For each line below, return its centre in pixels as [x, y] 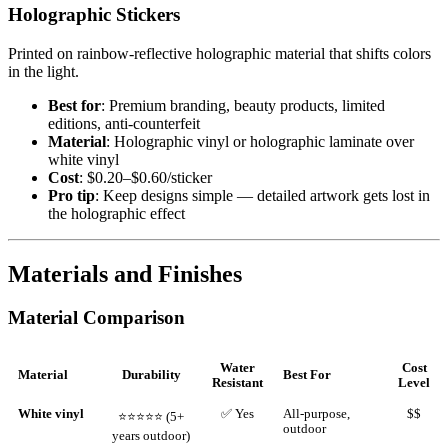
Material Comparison [96, 318]
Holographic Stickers [94, 14]
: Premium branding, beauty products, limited [243, 105]
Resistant [237, 383]
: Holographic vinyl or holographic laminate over [260, 141]
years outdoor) [151, 436]
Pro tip [71, 195]
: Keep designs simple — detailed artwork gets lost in [262, 195]
